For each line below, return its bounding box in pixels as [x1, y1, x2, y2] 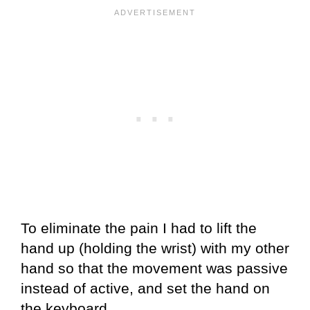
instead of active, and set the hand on [21, 280, 270, 296]
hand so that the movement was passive [21, 259, 288, 276]
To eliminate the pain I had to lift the [21, 219, 257, 236]
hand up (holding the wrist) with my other [21, 239, 289, 256]
